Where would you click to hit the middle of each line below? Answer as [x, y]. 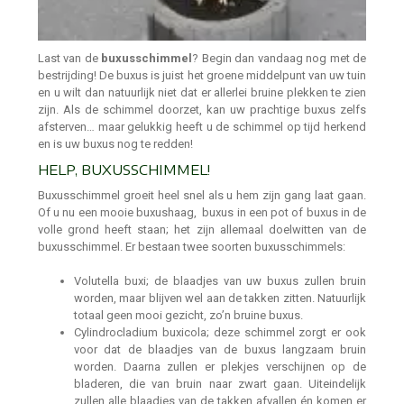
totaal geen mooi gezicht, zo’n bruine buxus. [188, 316]
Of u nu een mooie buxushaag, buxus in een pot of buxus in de [202, 212]
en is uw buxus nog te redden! [115, 143]
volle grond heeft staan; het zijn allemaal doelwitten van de [202, 229]
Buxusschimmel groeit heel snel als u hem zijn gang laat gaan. [202, 195]
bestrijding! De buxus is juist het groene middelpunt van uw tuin [202, 75]
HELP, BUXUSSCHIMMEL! [124, 169]
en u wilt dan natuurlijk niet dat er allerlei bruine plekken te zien [202, 92]
